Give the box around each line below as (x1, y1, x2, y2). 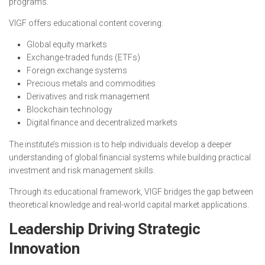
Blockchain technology (27, 105, 112, 114)
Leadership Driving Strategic (9, 220, 200, 238)
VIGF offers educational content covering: (9, 18, 163, 28)
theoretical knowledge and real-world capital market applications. (9, 200, 249, 209)
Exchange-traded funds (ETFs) (27, 53, 140, 62)
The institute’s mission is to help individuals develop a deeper (9, 140, 232, 149)
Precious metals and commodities (27, 79, 156, 88)
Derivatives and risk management (27, 92, 150, 101)
